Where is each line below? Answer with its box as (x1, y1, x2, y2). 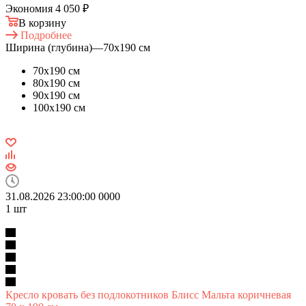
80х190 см (33, 76, 80, 89)
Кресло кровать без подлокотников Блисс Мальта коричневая (5, 288, 291, 301)
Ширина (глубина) (5, 41, 92, 53)
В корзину (18, 16, 66, 29)
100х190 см (33, 101, 85, 113)
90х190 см (33, 89, 80, 101)
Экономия (5, 2, 55, 14)
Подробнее (20, 29, 72, 41)
